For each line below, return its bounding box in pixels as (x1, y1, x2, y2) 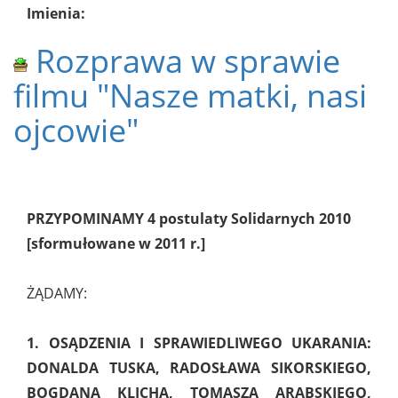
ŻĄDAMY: (27, 283, 87, 304)
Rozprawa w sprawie (28, 39, 340, 84)
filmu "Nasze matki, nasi (13, 74, 367, 118)
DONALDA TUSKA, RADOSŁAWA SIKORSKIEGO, (27, 358, 371, 378)
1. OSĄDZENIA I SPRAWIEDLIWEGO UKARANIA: (27, 333, 371, 354)
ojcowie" (13, 108, 139, 153)
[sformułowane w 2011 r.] (27, 234, 205, 254)
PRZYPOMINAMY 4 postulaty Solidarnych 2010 (27, 209, 351, 229)
